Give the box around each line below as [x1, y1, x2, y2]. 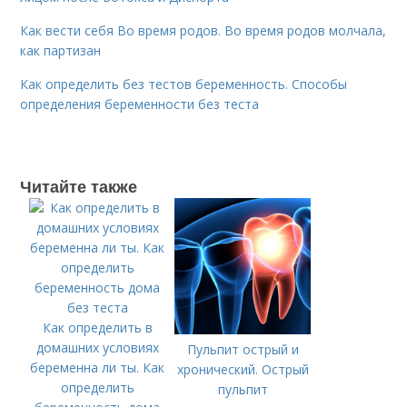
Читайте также [20, 174, 138, 198]
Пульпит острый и [186, 341, 299, 358]
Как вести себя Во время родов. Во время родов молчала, [20, 22, 387, 39]
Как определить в [42, 319, 153, 336]
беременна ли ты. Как [30, 359, 165, 376]
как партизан [20, 42, 102, 59]
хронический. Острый [176, 361, 309, 378]
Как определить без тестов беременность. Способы [20, 75, 348, 93]
